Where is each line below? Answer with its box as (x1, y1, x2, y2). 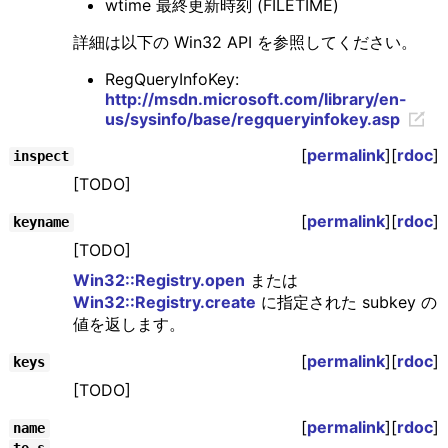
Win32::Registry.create (72, 292, 256, 313)
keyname (13, 214, 70, 231)
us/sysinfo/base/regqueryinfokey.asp (104, 109, 400, 130)
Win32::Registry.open (72, 270, 245, 291)
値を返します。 (72, 314, 185, 335)
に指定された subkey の (255, 292, 437, 313)
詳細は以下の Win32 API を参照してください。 (72, 32, 417, 53)
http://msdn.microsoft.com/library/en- (104, 89, 407, 110)
